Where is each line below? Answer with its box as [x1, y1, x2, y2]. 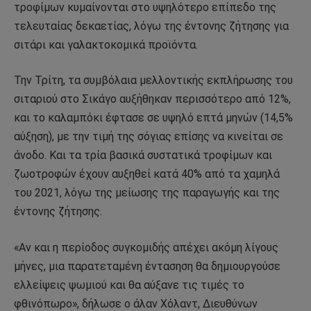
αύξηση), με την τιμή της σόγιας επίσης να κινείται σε [14, 130, 283, 144]
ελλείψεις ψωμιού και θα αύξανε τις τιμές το [14, 278, 244, 292]
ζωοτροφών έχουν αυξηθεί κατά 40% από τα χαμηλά [14, 167, 280, 181]
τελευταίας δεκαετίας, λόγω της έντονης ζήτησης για [14, 19, 289, 33]
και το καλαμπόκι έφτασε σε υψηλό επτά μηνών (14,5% [14, 111, 293, 125]
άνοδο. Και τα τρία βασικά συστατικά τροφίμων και [14, 149, 272, 162]
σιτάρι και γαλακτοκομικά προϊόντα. [14, 37, 198, 51]
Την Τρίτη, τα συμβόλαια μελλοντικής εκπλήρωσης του [14, 74, 293, 87]
